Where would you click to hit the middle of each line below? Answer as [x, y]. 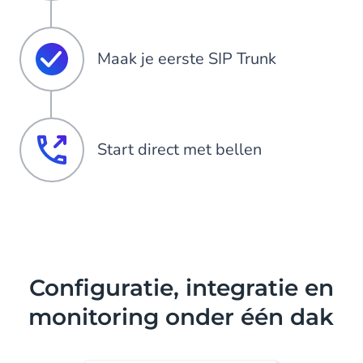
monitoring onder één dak [181, 316]
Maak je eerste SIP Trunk [187, 58]
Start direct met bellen [179, 149]
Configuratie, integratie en [181, 287]
